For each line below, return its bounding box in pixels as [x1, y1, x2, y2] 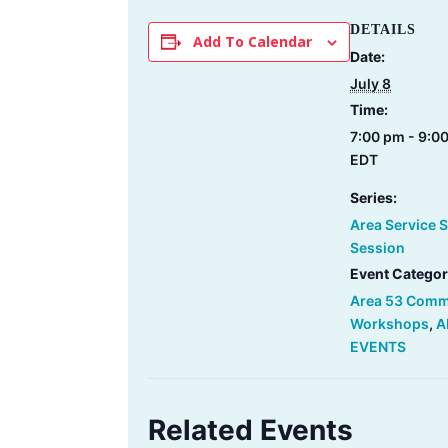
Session [350, 239, 405, 256]
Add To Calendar [193, 32, 312, 51]
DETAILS [350, 22, 416, 37]
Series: [350, 189, 397, 206]
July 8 [350, 75, 391, 92]
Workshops [350, 315, 429, 332]
